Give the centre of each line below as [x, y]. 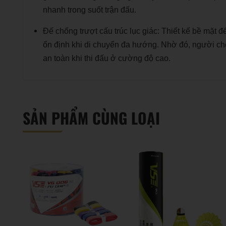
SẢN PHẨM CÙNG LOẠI [91, 118]
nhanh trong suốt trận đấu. [90, 10]
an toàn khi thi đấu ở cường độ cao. [107, 58]
